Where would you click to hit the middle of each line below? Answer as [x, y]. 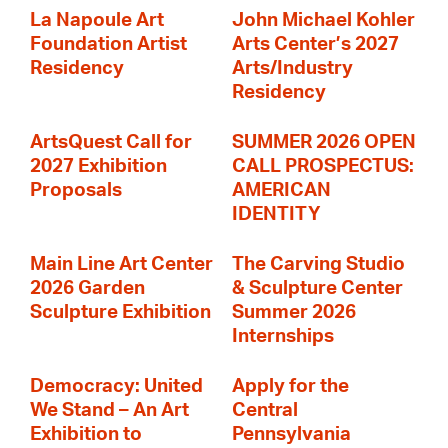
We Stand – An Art [109, 410]
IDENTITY [276, 214]
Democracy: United [116, 386]
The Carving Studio [318, 264]
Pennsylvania [291, 434]
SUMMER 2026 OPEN [324, 142]
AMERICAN [281, 190]
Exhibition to [86, 434]
